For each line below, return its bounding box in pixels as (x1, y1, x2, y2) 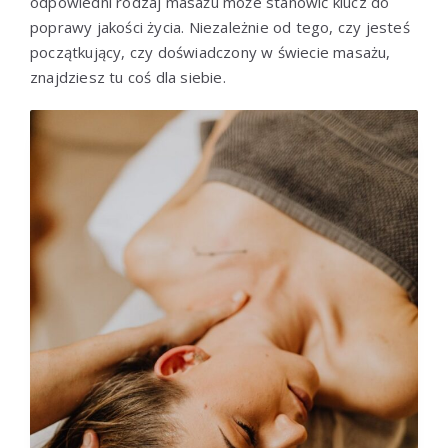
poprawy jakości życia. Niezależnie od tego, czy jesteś (30, 16, 410, 37)
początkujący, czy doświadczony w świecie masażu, (30, 41, 391, 62)
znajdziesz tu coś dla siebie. (30, 66, 226, 87)
